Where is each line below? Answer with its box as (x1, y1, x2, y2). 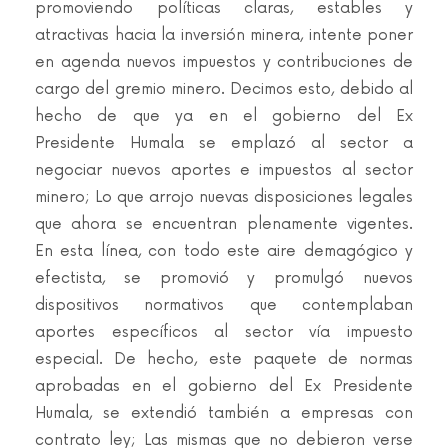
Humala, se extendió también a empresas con (35, 404, 413, 423)
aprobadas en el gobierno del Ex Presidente (35, 377, 413, 396)
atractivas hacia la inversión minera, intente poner (35, 26, 413, 45)
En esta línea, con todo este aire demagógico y (35, 242, 413, 261)
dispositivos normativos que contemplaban (35, 296, 413, 315)
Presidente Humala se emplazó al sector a (35, 134, 413, 153)
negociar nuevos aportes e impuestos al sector (35, 161, 413, 180)
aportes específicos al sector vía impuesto (35, 323, 413, 342)
